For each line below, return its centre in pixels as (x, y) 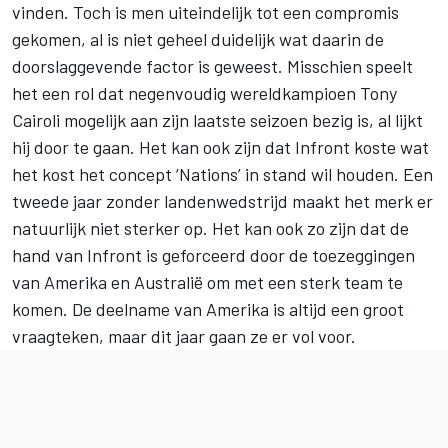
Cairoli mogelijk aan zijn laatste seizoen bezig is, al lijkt (217, 119)
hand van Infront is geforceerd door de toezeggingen (213, 254)
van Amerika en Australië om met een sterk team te (207, 281)
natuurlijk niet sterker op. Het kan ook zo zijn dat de (210, 227)
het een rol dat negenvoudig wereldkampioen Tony (204, 92)
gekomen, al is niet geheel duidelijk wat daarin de (198, 38)
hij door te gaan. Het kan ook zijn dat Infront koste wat (220, 146)
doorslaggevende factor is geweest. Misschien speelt (212, 65)
